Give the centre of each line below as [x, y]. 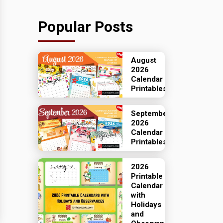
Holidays [146, 205]
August [144, 60]
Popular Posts [85, 27]
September [151, 113]
